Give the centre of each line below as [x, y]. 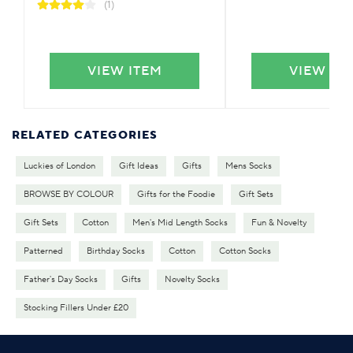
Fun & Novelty [279, 223]
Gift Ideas [139, 166]
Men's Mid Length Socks [180, 223]
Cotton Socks [245, 251]
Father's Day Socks [61, 279]
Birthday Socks [116, 251]
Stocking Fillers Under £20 [76, 308]
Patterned [43, 251]
